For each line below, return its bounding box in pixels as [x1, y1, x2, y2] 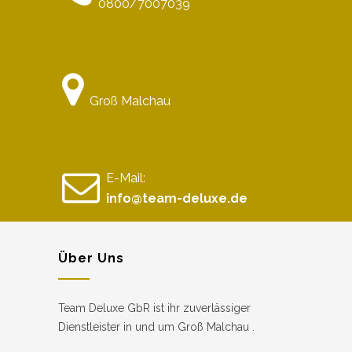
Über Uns [58, 250, 124, 266]
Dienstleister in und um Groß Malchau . [58, 320, 255, 333]
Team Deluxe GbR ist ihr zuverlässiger [58, 301, 251, 314]
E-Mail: [106, 170, 145, 185]
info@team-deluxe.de [106, 190, 247, 206]
